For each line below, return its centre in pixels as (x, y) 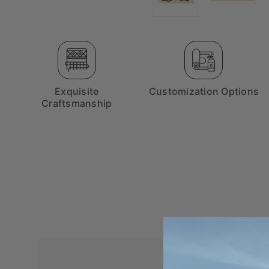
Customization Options (204, 92)
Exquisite (77, 92)
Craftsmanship (77, 104)
